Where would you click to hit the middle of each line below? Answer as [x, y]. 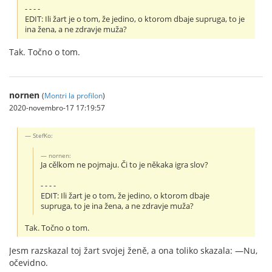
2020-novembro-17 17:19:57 [57, 108]
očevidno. [29, 262]
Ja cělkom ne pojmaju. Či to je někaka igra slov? [125, 165]
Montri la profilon [73, 96]
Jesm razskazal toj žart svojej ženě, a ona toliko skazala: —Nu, [133, 250]
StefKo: [43, 136]
